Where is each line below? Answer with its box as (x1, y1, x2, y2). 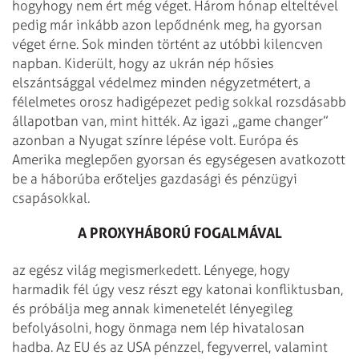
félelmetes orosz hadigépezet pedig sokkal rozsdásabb (12, 93, 346, 110)
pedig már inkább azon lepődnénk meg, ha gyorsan (12, 16, 322, 33)
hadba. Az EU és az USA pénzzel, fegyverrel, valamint (12, 338, 328, 355)
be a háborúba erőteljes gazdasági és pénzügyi (12, 170, 297, 187)
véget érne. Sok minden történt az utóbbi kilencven (12, 35, 323, 52)
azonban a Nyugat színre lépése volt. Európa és (12, 131, 299, 148)
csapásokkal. (12, 189, 90, 206)
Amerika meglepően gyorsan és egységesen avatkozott (12, 151, 345, 167)
